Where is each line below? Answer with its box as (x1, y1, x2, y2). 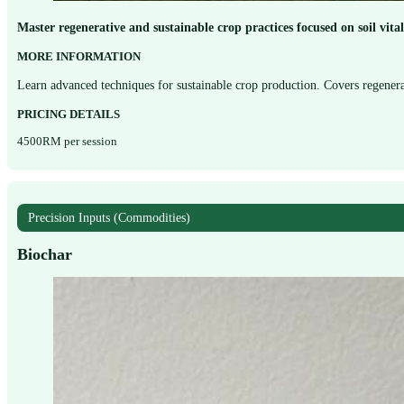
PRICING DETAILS (17, 107, 121, 122)
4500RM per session (17, 134, 118, 149)
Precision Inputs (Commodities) (27, 210, 190, 225)
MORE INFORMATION (17, 49, 142, 63)
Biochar (17, 244, 73, 263)
